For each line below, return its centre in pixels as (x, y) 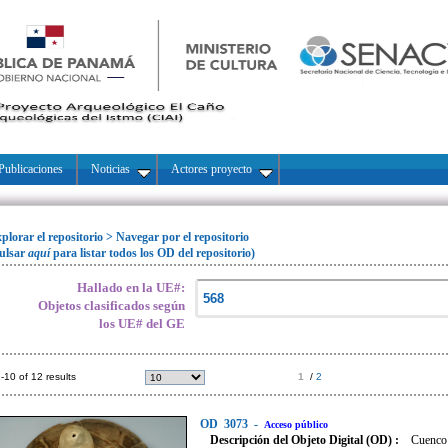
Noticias (110, 169)
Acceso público (296, 424)
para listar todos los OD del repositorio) (154, 253)
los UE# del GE (142, 323)
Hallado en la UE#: (131, 287)
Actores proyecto (211, 169)
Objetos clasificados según (111, 305)
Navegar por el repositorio (182, 237)
